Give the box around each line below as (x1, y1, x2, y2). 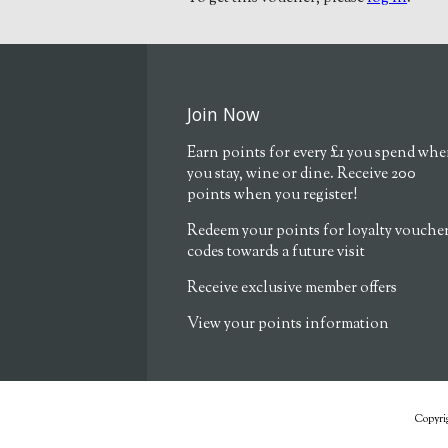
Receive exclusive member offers (187, 278, 397, 300)
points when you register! (187, 185, 357, 207)
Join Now (187, 101, 260, 126)
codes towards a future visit (187, 242, 365, 264)
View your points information (187, 314, 389, 336)
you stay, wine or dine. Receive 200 (187, 164, 416, 186)
